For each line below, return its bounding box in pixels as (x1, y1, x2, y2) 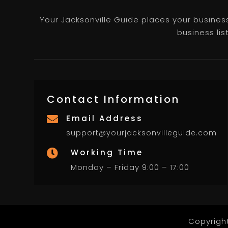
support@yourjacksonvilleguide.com (66, 127, 217, 138)
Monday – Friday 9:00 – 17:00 (71, 161, 190, 173)
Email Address (66, 112, 144, 124)
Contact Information (47, 92, 180, 106)
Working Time (71, 147, 144, 158)
